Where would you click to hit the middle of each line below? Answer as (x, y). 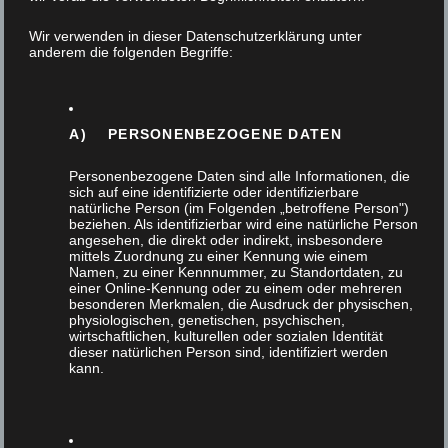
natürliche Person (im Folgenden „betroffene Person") (239, 208)
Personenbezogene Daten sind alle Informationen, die (240, 176)
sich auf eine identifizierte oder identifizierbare (214, 192)
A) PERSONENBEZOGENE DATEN (205, 134)
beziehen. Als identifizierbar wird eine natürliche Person (244, 224)
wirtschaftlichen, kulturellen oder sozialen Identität (226, 336)
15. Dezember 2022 (137, 15)
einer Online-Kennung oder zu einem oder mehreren (236, 288)
